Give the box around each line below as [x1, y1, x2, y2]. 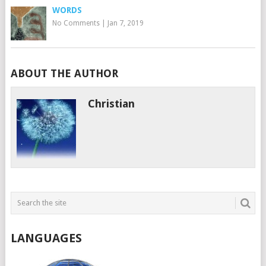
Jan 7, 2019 [107, 18, 144, 27]
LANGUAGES [10, 230, 82, 245]
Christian [88, 97, 135, 110]
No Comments [52, 18, 100, 27]
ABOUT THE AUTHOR [10, 66, 118, 80]
